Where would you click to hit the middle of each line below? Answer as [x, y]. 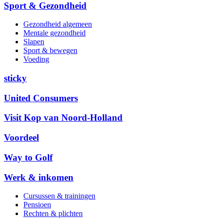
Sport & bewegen [50, 51]
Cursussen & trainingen [59, 196]
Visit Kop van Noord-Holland [63, 118]
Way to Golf [28, 157]
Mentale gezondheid [54, 33]
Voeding [36, 59]
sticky [15, 78]
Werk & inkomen [39, 177]
